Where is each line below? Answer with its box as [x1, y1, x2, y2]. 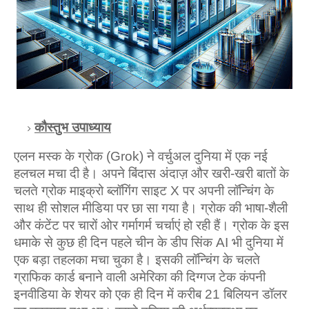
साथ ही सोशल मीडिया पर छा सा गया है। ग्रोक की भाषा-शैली [14, 201, 288, 215]
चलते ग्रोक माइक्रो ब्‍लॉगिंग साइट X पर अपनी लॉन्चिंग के [14, 183, 274, 198]
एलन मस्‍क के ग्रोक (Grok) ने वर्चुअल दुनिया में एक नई [14, 149, 268, 163]
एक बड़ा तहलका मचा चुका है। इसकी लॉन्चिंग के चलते [14, 252, 260, 267]
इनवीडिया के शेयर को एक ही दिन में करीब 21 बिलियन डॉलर [14, 287, 287, 301]
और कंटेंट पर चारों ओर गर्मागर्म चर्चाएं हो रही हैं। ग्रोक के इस [14, 218, 289, 232]
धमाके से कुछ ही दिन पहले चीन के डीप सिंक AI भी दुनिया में [14, 235, 283, 250]
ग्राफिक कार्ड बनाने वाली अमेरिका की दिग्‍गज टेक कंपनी [14, 270, 266, 284]
